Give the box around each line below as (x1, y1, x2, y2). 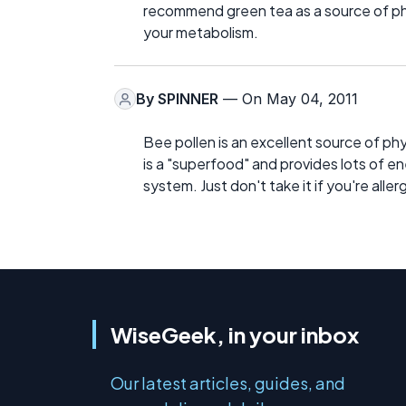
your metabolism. (143, 23, 258, 42)
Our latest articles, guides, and (111, 372, 345, 393)
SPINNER (158, 90, 218, 108)
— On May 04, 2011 (218, 90, 358, 108)
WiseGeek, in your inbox (111, 321, 359, 348)
